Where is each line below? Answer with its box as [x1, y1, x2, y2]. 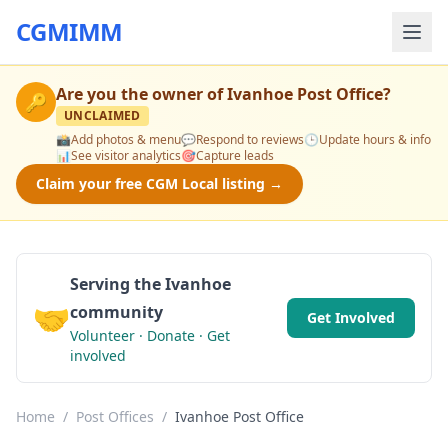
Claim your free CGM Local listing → [36, 174, 283, 193]
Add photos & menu [71, 131, 181, 148]
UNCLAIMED [64, 107, 141, 124]
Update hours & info [319, 131, 431, 148]
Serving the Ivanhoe [70, 273, 231, 295]
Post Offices [76, 407, 154, 426]
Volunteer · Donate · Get [70, 326, 230, 345]
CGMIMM [16, 15, 123, 48]
